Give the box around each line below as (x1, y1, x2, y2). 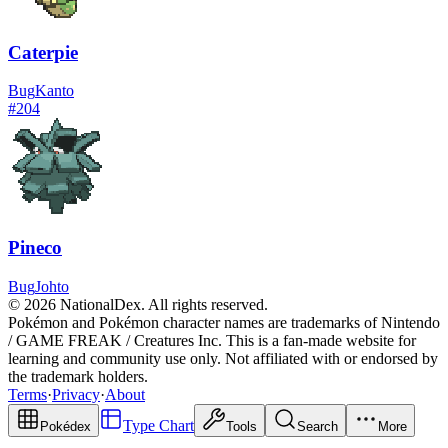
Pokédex (40, 418, 91, 434)
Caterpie (8, 41, 78, 63)
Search (297, 418, 338, 434)
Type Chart (123, 416, 194, 434)
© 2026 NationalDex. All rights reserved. (8, 295, 268, 313)
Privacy (52, 385, 100, 403)
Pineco (8, 237, 62, 259)
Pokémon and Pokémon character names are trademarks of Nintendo (8, 313, 440, 331)
